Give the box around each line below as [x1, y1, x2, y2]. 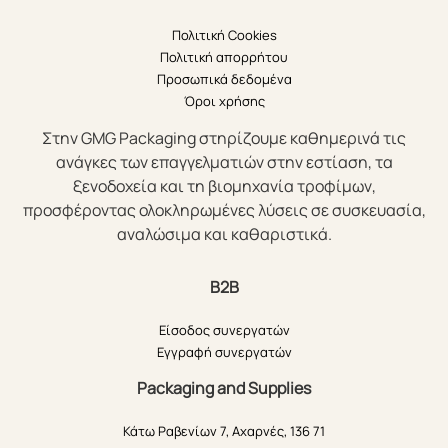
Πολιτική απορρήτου [160, 47, 288, 66]
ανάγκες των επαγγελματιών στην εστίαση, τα [55, 150, 393, 173]
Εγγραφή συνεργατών [156, 342, 292, 361]
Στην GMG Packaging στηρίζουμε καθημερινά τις [42, 126, 406, 149]
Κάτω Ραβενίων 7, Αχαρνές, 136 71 [123, 421, 325, 440]
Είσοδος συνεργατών [158, 320, 290, 339]
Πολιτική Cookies [171, 25, 277, 44]
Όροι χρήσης [183, 91, 265, 110]
